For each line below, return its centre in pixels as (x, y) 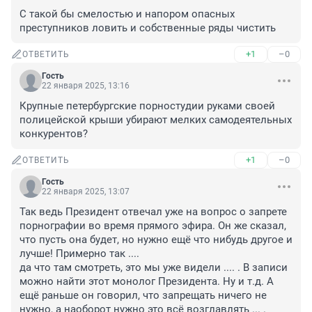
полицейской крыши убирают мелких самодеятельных (156, 120)
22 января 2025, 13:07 (86, 192)
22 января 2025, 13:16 (86, 86)
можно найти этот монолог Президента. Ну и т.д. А (147, 282)
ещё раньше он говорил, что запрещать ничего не (143, 296)
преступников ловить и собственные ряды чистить (148, 28)
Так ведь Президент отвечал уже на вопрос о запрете (153, 212)
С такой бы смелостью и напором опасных (127, 14)
